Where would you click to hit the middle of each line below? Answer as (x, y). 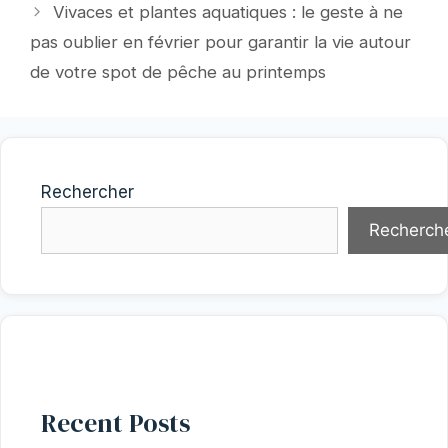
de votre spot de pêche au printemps (178, 71)
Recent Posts (115, 422)
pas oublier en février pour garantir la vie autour (220, 41)
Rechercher (87, 191)
